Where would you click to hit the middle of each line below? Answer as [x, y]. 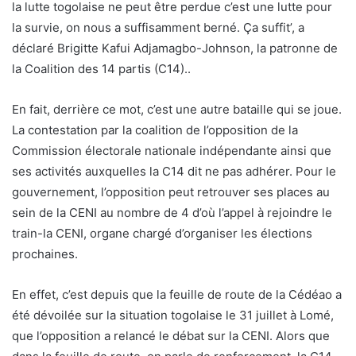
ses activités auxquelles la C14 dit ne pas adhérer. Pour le [174, 171]
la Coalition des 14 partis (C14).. [101, 68]
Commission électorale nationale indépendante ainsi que [172, 150]
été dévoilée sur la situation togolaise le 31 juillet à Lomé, [173, 315]
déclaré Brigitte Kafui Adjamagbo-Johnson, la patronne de [175, 48]
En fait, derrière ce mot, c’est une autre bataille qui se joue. [177, 109]
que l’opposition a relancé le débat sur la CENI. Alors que [171, 335]
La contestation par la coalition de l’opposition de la [155, 130]
